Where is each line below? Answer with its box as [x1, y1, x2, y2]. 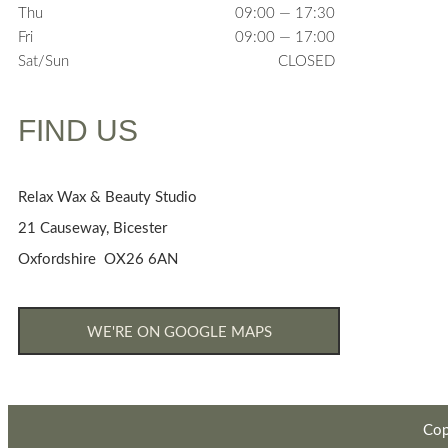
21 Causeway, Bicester [18, 221, 167, 237]
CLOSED [278, 54, 335, 70]
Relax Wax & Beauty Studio [18, 190, 197, 206]
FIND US [18, 114, 138, 148]
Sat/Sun [18, 54, 69, 70]
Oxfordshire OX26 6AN [18, 252, 178, 268]
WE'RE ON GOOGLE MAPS [86, 325, 272, 341]
